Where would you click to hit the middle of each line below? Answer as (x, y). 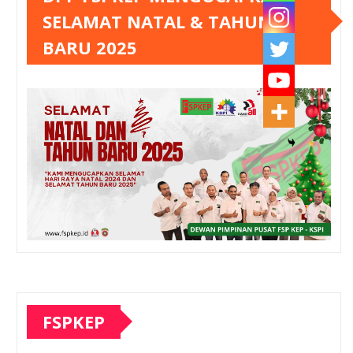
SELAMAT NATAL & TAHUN (157, 21)
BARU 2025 (90, 47)
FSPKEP (74, 321)
